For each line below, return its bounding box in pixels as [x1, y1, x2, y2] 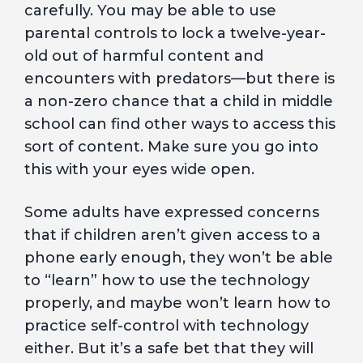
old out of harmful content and [24, 47, 263, 65]
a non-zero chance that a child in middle [24, 92, 333, 110]
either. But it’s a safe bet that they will [24, 340, 314, 357]
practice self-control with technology [24, 317, 309, 335]
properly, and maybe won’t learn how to [24, 294, 331, 312]
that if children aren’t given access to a [24, 226, 321, 244]
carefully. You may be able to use [24, 2, 276, 19]
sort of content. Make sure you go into [24, 138, 318, 156]
